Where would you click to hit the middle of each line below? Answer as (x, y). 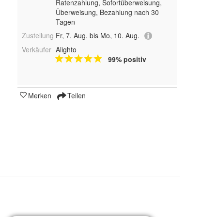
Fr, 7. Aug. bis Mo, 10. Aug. (97, 36)
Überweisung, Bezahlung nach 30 (107, 12)
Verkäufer (37, 50)
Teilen (76, 96)
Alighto (66, 50)
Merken (40, 96)
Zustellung (38, 36)
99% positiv (127, 59)
